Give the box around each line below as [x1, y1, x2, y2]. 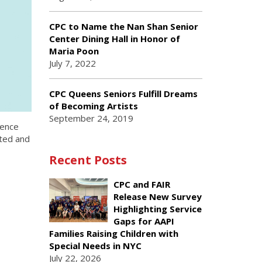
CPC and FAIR [113, 178, 170, 190]
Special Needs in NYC [49, 240, 142, 251]
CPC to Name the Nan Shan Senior [49, 20, 198, 32]
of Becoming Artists [49, 100, 138, 112]
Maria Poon [49, 45, 99, 57]
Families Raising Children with [49, 227, 178, 239]
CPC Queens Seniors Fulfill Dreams [49, 88, 198, 99]
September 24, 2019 [49, 112, 133, 124]
